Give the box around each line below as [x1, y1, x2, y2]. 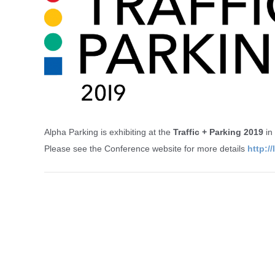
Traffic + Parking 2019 [173, 127, 266, 137]
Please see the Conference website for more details [44, 144, 247, 154]
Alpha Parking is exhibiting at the [44, 127, 173, 137]
